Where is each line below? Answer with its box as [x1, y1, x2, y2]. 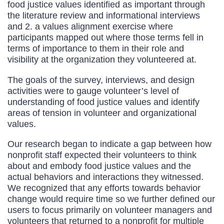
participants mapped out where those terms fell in [7, 32, 203, 43]
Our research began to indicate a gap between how [7, 138, 211, 149]
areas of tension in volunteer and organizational [7, 107, 196, 118]
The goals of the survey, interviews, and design [7, 74, 194, 85]
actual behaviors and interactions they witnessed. [7, 171, 203, 182]
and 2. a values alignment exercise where [7, 21, 173, 32]
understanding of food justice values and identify [7, 96, 199, 107]
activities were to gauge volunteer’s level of [7, 85, 179, 96]
